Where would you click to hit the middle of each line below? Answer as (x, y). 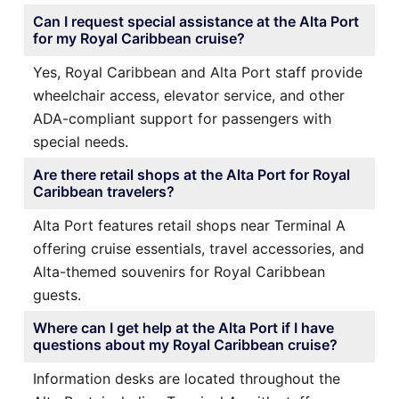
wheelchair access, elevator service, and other (189, 95)
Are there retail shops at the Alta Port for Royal (191, 174)
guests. (57, 294)
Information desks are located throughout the (187, 378)
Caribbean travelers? (104, 191)
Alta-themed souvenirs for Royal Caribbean (179, 271)
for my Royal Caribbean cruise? (139, 38)
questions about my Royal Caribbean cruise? (185, 344)
